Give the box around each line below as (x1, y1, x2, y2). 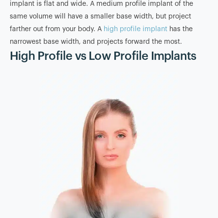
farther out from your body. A (10, 25, 104, 33)
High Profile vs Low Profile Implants (10, 50, 197, 62)
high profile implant (104, 25, 167, 33)
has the (167, 25, 193, 33)
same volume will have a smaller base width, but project (10, 13, 191, 20)
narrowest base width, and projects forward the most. (10, 38, 182, 45)
